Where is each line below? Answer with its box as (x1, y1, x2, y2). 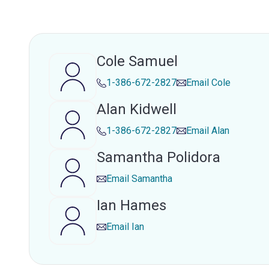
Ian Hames (97, 197, 166, 214)
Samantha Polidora (97, 149, 220, 166)
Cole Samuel (97, 53, 178, 70)
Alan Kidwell (97, 101, 177, 118)
